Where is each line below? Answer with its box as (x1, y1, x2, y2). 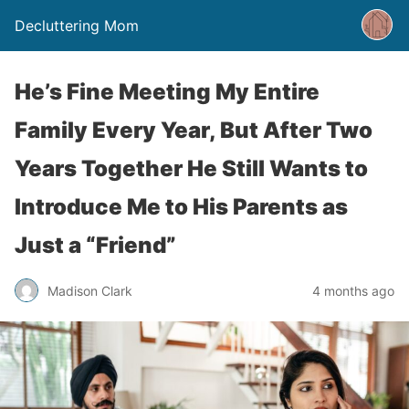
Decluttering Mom (15, 16, 139, 35)
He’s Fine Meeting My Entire (15, 79, 320, 105)
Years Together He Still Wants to (15, 155, 368, 182)
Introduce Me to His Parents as (15, 194, 348, 220)
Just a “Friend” (15, 232, 176, 258)
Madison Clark (47, 282, 132, 299)
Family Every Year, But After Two (15, 117, 372, 143)
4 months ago (312, 282, 394, 299)
